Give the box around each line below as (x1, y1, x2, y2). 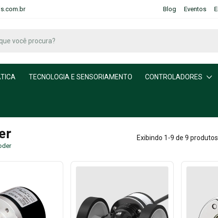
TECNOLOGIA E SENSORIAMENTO (28, 73, 132, 81)
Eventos (183, 5, 206, 13)
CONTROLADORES (145, 73, 203, 81)
